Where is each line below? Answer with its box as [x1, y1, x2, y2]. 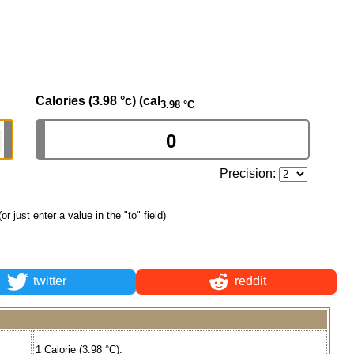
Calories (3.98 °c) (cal [36, 93, 160, 107]
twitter [29, 274, 66, 288]
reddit [231, 274, 266, 288]
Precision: [220, 166, 280, 180]
